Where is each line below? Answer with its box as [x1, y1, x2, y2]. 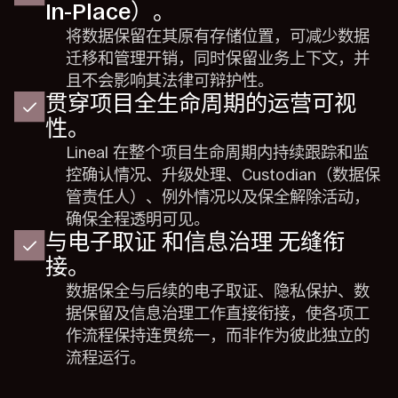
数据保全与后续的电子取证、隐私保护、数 [65, 282, 370, 301]
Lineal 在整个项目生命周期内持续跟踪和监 [65, 143, 369, 163]
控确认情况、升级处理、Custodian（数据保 [65, 165, 380, 185]
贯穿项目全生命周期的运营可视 [44, 91, 356, 117]
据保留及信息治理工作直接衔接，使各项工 [65, 304, 370, 323]
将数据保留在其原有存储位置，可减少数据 [65, 27, 370, 46]
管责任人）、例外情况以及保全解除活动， [65, 187, 370, 207]
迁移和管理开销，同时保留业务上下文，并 [65, 49, 370, 68]
